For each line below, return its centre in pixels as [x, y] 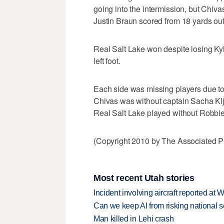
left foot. [107, 61]
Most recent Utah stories [144, 178]
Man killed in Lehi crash [134, 218]
